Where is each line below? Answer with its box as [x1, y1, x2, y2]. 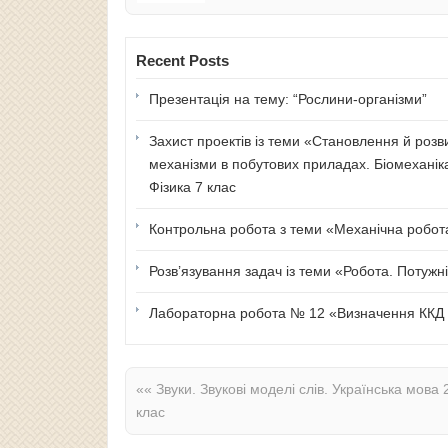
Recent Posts [136, 51, 229, 69]
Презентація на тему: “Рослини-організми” [149, 90, 427, 107]
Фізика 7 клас [149, 178, 236, 195]
